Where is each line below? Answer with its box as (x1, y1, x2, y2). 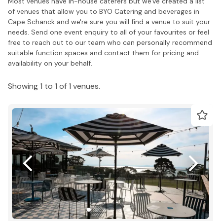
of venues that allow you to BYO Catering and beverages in (8, 6, 199, 16)
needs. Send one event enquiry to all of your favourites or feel (8, 27, 209, 37)
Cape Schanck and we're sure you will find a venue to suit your (8, 17, 210, 26)
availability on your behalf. (8, 58, 92, 68)
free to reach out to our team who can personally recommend (8, 37, 212, 47)
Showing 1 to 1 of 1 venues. (8, 80, 100, 91)
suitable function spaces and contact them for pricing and (8, 48, 199, 57)
